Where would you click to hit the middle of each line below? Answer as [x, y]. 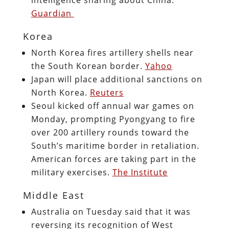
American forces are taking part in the [113, 159]
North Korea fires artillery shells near [112, 52]
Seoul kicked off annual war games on [112, 106]
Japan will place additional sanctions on [117, 79]
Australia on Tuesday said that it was [111, 211]
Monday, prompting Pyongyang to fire [113, 119]
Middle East [53, 195]
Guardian [52, 13]
